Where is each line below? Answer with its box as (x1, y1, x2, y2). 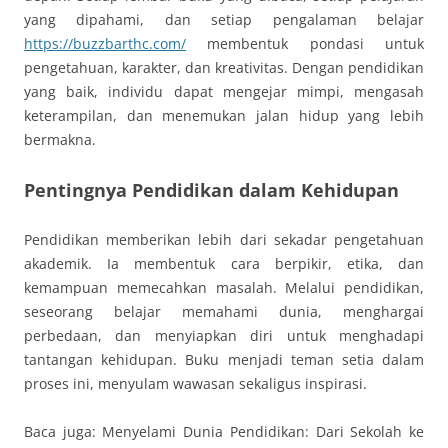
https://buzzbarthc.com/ (24, 34, 186, 53)
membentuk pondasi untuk (186, 34, 424, 53)
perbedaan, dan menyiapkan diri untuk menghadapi (24, 326, 424, 345)
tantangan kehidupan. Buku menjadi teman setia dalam (24, 350, 424, 369)
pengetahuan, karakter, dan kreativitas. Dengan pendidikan (24, 58, 424, 77)
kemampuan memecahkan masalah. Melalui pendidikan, (24, 278, 424, 297)
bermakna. (24, 130, 96, 149)
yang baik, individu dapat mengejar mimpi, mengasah (24, 82, 424, 101)
